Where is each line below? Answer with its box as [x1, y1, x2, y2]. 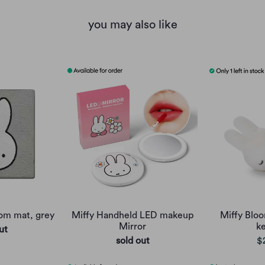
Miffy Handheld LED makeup [72, 210, 193, 220]
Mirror [119, 221, 146, 231]
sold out [115, 235, 150, 245]
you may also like [88, 18, 177, 31]
